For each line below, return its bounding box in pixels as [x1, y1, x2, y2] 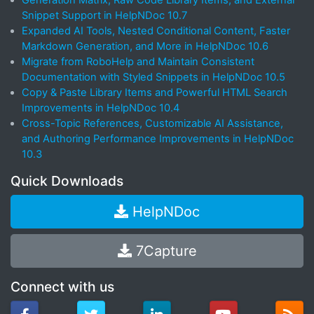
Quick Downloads [11, 172, 123, 190]
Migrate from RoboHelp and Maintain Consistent [22, 55, 254, 69]
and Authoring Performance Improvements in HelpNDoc [22, 132, 294, 146]
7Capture [131, 243, 197, 260]
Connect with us [11, 278, 114, 296]
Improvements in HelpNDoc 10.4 [22, 102, 179, 115]
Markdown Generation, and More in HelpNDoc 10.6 [22, 40, 268, 53]
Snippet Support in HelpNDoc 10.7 [22, 9, 187, 22]
